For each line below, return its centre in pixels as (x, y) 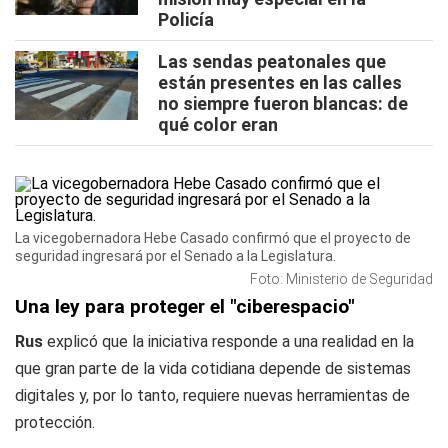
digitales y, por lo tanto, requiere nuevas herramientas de (212, 395)
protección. (55, 422)
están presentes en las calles (280, 82)
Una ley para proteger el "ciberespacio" (185, 306)
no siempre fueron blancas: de (283, 103)
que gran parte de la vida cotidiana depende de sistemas (213, 368)
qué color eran (218, 124)
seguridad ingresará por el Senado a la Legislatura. (175, 256)
